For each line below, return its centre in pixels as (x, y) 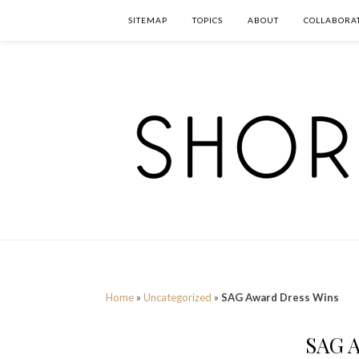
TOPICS (208, 20)
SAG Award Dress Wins (280, 297)
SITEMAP (148, 20)
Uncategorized (177, 297)
